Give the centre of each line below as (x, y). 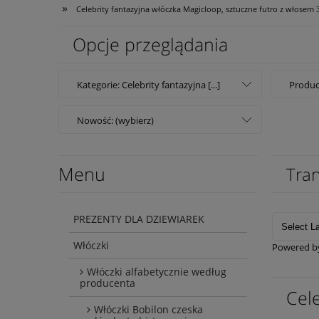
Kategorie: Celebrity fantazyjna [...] (148, 85)
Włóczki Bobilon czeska (148, 310)
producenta (108, 283)
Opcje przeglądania (150, 45)
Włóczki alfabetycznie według (157, 272)
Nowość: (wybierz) (115, 121)
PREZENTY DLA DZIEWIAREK (139, 219)
